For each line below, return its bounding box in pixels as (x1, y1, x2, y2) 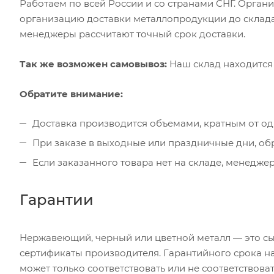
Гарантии (20, 190, 94, 209)
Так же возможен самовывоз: (20, 57, 167, 70)
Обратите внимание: (20, 87, 123, 100)
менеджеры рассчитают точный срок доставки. (20, 28, 245, 40)
